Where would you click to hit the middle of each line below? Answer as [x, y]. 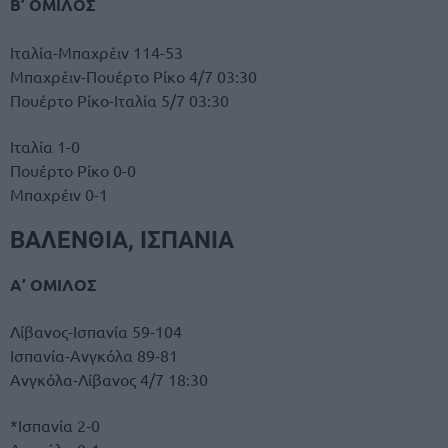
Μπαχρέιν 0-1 [59, 193]
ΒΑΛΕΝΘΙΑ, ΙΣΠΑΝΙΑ [122, 240]
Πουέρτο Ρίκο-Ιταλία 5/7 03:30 [119, 99]
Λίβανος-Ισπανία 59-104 [96, 331]
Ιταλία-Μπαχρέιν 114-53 [96, 51]
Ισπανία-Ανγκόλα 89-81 [94, 355]
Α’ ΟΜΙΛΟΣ [53, 285]
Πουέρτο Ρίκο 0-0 [73, 169]
